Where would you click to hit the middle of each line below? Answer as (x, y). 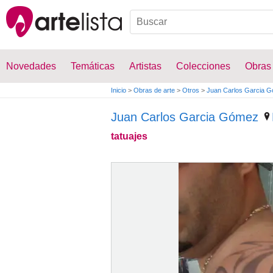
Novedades (31, 66)
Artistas (145, 66)
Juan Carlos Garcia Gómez (185, 117)
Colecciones (203, 66)
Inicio (119, 90)
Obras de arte (154, 90)
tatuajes (129, 136)
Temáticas (93, 66)
